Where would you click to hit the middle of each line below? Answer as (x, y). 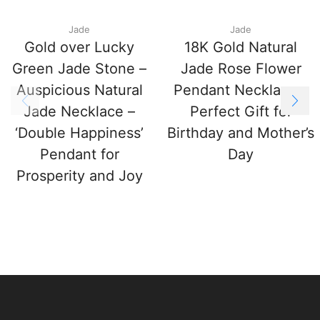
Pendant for (79, 154)
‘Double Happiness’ (79, 132)
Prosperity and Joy (79, 175)
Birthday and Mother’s (241, 132)
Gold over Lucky (79, 47)
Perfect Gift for (241, 111)
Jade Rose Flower (241, 68)
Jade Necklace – (79, 111)
